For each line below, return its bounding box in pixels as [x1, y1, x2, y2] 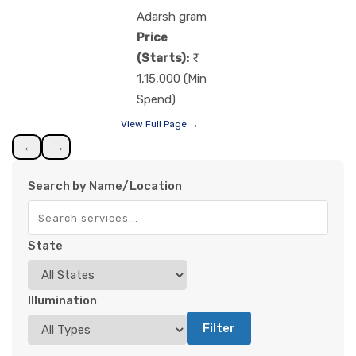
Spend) [137, 91, 176, 106]
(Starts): [137, 50, 189, 65]
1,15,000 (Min [137, 71, 207, 86]
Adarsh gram [137, 9, 207, 24]
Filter [203, 320, 235, 335]
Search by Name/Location [28, 178, 182, 193]
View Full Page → [121, 118, 199, 130]
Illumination [28, 292, 97, 308]
